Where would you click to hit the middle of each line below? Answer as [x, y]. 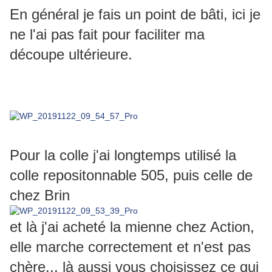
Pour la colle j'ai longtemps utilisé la [123, 155]
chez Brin [40, 195]
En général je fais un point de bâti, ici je [135, 15]
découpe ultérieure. [71, 55]
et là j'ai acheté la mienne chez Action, [132, 227]
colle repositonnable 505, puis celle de [131, 175]
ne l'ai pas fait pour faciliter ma [107, 35]
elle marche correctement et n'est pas [130, 247]
